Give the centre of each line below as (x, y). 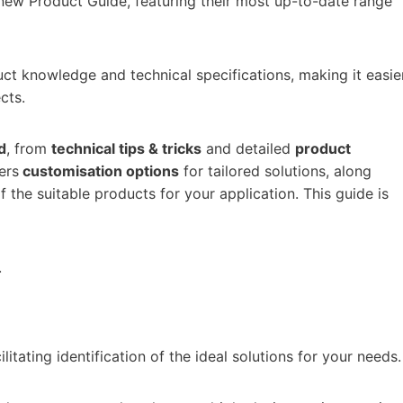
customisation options (99, 170)
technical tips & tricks (126, 148)
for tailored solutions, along (275, 170)
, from (29, 148)
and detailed (248, 148)
